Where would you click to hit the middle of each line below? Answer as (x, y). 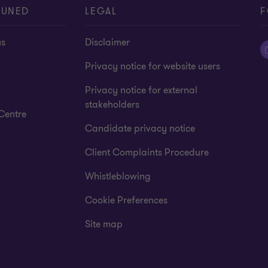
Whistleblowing (118, 177)
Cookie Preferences (127, 201)
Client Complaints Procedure (147, 153)
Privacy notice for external (141, 91)
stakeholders (112, 105)
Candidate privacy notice (140, 129)
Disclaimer (108, 43)
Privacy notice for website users (153, 67)
